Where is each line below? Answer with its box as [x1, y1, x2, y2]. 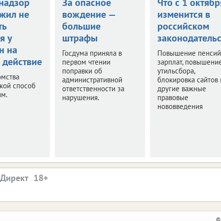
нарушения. [62, 93, 99, 102]
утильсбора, [157, 66, 195, 75]
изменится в [157, 8, 210, 21]
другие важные [157, 84, 206, 93]
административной [62, 75, 122, 84]
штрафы [62, 32, 98, 44]
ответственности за [62, 84, 124, 93]
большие [62, 20, 101, 33]
